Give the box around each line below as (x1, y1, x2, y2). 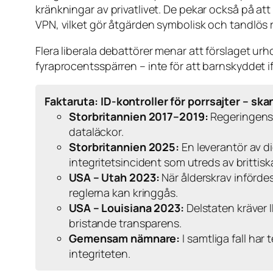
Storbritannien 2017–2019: (69, 108, 208, 124)
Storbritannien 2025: (69, 139, 179, 154)
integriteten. (69, 246, 130, 261)
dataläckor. (69, 124, 124, 139)
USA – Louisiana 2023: (69, 200, 184, 215)
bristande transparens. (69, 215, 182, 230)
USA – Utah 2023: (69, 169, 160, 185)
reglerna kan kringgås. (69, 185, 178, 200)
